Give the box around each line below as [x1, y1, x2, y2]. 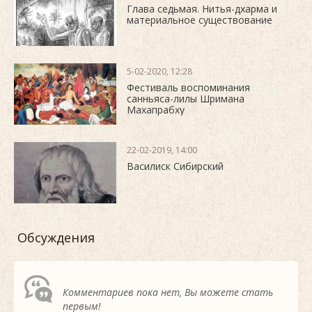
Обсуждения [17, 229, 95, 246]
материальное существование [127, 13, 272, 26]
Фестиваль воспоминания [127, 81, 250, 94]
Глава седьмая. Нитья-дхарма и [127, 2, 277, 15]
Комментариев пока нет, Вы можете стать [63, 286, 273, 299]
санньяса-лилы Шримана [127, 92, 244, 105]
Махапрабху [127, 103, 185, 116]
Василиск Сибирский [127, 159, 224, 173]
